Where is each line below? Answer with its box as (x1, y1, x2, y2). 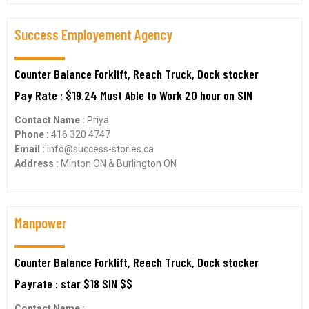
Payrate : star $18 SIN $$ (14, 276, 132, 291)
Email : (14, 143, 47, 154)
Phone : (14, 129, 51, 140)
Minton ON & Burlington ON (61, 158, 177, 169)
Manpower (14, 214, 67, 231)
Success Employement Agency (14, 26, 172, 43)
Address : (14, 158, 61, 169)
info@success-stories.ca (47, 143, 154, 154)
